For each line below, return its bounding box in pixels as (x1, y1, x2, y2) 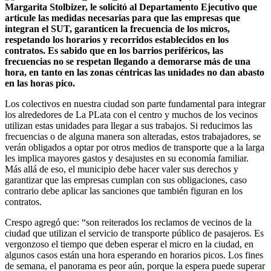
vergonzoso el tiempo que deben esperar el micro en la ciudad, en (5, 238, 253, 249)
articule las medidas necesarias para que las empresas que (5, 12, 240, 23)
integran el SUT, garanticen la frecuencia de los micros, (5, 23, 230, 34)
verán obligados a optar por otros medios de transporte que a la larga (5, 142, 264, 152)
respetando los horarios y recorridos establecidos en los (5, 34, 229, 45)
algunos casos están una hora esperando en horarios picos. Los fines (5, 249, 263, 260)
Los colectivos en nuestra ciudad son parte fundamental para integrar (5, 98, 266, 109)
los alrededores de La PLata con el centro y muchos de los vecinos (5, 109, 258, 120)
